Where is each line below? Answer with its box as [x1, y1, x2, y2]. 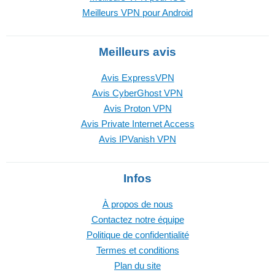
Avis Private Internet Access [80, 118, 195, 129]
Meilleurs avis [99, 45, 176, 58]
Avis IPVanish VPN [99, 134, 176, 144]
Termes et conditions [96, 245, 179, 255]
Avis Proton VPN [103, 103, 172, 114]
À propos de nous [102, 199, 173, 209]
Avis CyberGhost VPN [92, 88, 183, 98]
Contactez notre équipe [91, 214, 184, 225]
